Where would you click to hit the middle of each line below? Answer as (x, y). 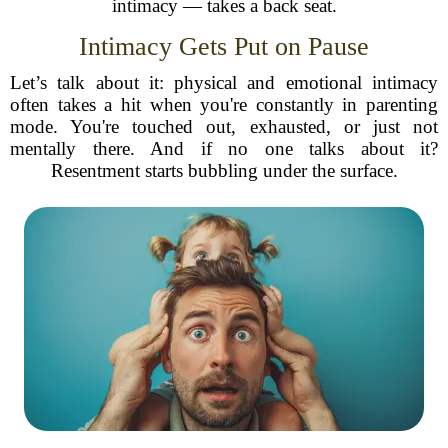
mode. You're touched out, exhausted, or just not (224, 126)
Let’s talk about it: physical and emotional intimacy (224, 82)
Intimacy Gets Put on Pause (224, 46)
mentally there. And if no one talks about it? (224, 148)
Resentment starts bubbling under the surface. (224, 170)
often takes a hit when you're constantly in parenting (224, 104)
